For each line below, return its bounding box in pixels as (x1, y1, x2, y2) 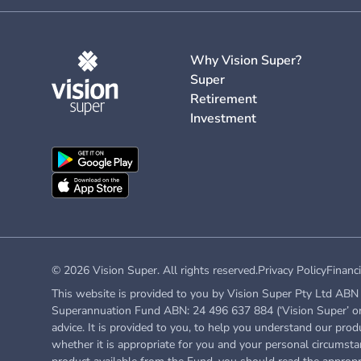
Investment (190, 110, 256, 127)
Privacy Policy (258, 263, 326, 278)
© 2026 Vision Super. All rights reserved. (52, 262, 258, 278)
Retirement (190, 90, 257, 108)
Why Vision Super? (190, 52, 301, 69)
